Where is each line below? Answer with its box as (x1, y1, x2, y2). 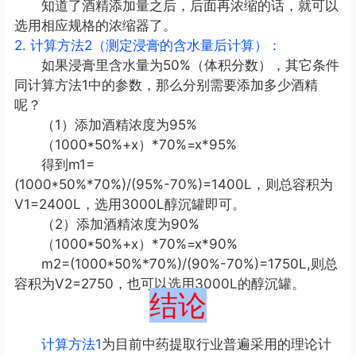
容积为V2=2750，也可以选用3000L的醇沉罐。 (14, 276, 305, 292)
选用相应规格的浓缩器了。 (14, 17, 176, 34)
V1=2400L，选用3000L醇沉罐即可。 (14, 196, 246, 213)
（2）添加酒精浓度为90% (41, 216, 199, 233)
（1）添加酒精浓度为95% (41, 117, 197, 133)
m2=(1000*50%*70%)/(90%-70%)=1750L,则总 (41, 256, 338, 273)
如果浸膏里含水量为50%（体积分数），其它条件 (41, 57, 339, 74)
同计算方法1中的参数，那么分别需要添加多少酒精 (14, 77, 318, 94)
